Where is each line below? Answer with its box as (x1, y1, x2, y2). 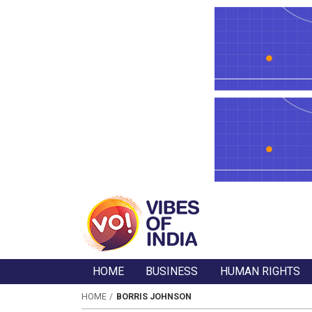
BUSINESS (146, 265, 198, 279)
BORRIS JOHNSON (116, 291, 192, 302)
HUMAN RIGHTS (220, 265, 301, 279)
